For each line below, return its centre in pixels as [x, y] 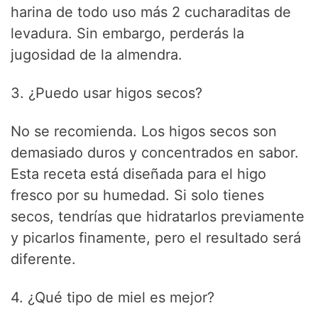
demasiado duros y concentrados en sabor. [155, 152]
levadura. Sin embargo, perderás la [128, 33]
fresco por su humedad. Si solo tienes [138, 195]
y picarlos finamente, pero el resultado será [156, 237]
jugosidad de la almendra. [97, 54]
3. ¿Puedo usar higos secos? [107, 93]
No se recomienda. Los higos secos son [144, 131]
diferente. [44, 259]
